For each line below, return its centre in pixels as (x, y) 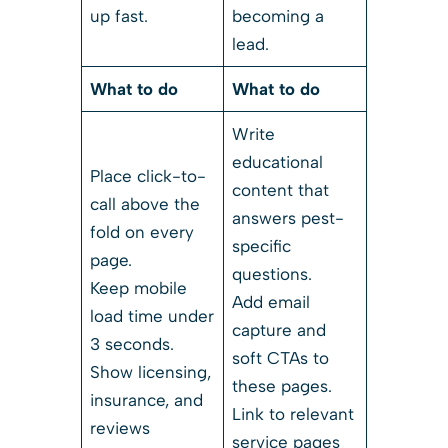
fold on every (142, 231)
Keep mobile (139, 287)
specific (262, 245)
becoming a (278, 15)
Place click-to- (148, 175)
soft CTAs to (281, 357)
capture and (279, 329)
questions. (272, 273)
